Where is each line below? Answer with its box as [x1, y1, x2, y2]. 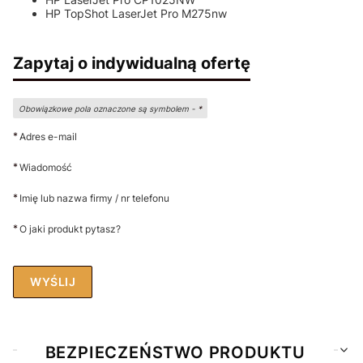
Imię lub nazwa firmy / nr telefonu [19, 192, 169, 204]
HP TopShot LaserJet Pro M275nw [45, 6, 227, 20]
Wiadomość [19, 161, 72, 173]
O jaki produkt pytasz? [19, 223, 121, 235]
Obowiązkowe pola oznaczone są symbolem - [19, 103, 198, 113]
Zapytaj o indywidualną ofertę [13, 53, 250, 73]
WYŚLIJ [30, 275, 76, 288]
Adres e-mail [19, 130, 77, 143]
